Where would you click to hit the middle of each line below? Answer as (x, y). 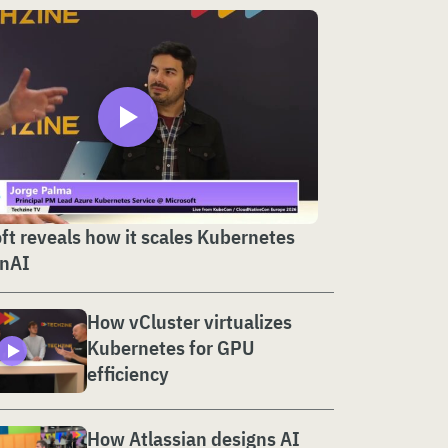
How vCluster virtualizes (189, 321)
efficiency (128, 373)
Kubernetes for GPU (170, 347)
